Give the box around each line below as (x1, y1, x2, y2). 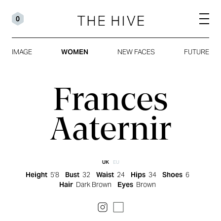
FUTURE (184, 47, 209, 56)
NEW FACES (117, 47, 155, 56)
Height (26, 170, 47, 179)
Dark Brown (76, 180, 111, 189)
